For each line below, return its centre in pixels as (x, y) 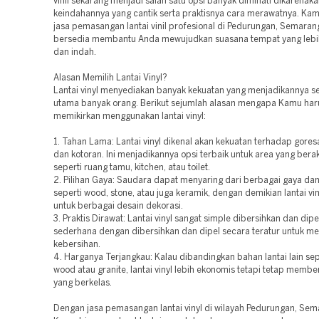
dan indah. (75, 52)
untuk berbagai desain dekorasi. (118, 206)
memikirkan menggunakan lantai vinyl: (130, 116)
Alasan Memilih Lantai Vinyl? (110, 78)
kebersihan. (77, 245)
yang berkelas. (83, 283)
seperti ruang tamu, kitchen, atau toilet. (132, 168)
